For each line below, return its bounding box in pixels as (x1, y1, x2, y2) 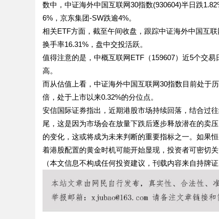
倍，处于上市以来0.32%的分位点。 (43, 93, 158, 101)
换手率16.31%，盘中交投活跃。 (43, 40, 147, 48)
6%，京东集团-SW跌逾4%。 (43, 14, 136, 22)
